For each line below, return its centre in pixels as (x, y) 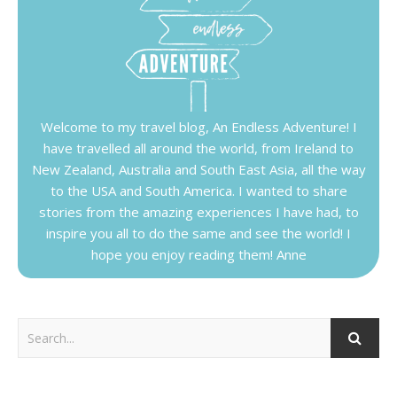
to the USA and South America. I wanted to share (198, 190)
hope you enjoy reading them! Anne (198, 254)
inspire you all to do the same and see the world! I (198, 233)
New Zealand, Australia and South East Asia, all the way (198, 169)
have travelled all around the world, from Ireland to (198, 148)
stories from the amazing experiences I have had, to (198, 211)
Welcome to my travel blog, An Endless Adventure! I (198, 126)
